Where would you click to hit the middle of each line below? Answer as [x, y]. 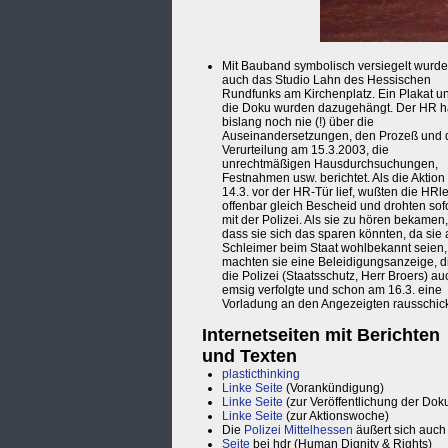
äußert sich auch [399, 430]
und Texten [249, 356]
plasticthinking [261, 374]
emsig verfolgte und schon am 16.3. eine [332, 290]
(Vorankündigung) [333, 388]
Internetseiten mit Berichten [321, 335]
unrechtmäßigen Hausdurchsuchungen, [330, 164]
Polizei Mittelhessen [298, 430]
